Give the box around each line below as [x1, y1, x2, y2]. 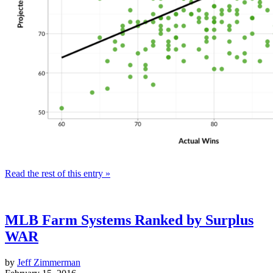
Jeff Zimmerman [17, 257, 80, 268]
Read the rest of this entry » [5, 168, 110, 179]
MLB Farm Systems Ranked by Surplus [5, 211, 253, 228]
